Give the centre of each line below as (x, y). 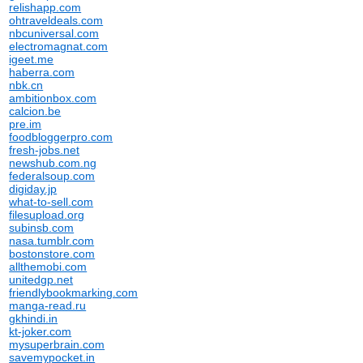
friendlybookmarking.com (74, 293)
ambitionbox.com (53, 98)
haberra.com (42, 72)
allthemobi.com (48, 267)
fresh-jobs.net (45, 150)
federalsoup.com (52, 176)
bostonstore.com (52, 254)
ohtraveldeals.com (56, 20)
